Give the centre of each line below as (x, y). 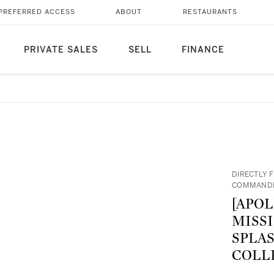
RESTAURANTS (210, 12)
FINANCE (203, 50)
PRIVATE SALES (61, 50)
